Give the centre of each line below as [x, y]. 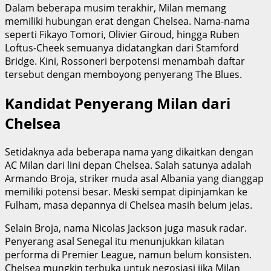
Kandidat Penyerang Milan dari [118, 103]
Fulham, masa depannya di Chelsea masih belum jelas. [129, 205]
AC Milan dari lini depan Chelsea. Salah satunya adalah [128, 165]
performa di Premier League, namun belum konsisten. [128, 255]
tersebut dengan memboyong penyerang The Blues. [123, 75]
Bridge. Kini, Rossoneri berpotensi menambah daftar [125, 61]
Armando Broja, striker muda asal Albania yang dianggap [134, 179]
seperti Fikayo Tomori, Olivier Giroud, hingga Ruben [122, 35]
